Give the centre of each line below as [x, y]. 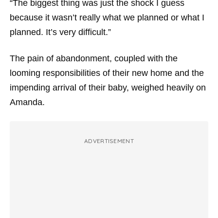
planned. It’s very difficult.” [60, 32]
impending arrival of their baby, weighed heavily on [108, 87]
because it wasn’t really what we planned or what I [107, 17]
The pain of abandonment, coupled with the [94, 58]
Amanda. [27, 102]
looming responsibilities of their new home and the [107, 73]
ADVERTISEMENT [109, 141]
